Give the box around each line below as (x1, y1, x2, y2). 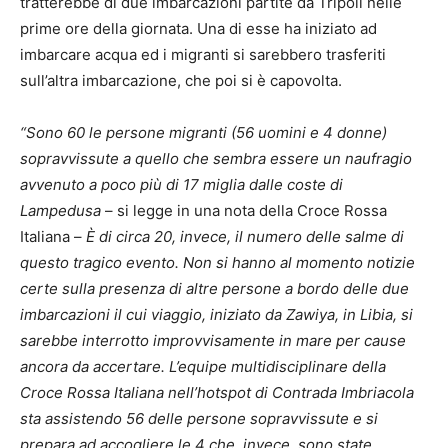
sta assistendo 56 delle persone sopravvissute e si (20, 408, 378, 428)
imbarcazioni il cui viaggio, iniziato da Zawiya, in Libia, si (20, 304, 413, 324)
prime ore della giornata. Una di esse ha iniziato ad (20, 18, 377, 38)
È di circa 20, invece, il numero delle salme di (82, 226, 404, 246)
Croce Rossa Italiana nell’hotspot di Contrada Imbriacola (20, 382, 414, 402)
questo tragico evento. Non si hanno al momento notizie (20, 252, 415, 272)
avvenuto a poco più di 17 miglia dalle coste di (20, 174, 343, 194)
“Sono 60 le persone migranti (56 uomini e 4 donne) (20, 122, 387, 142)
